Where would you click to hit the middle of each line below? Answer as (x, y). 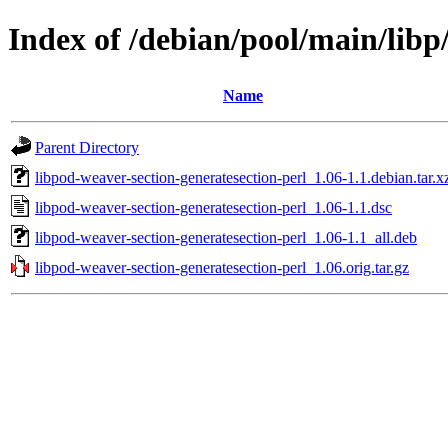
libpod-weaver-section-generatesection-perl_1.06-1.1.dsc (213, 207)
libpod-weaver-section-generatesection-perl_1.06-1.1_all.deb (226, 237)
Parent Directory (87, 147)
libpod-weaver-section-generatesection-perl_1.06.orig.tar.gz (222, 267)
